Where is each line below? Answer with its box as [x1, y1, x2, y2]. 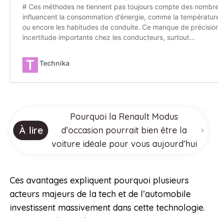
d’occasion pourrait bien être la [61, 125, 187, 136]
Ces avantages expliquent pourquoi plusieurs [10, 175, 189, 186]
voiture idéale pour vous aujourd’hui [51, 138, 197, 150]
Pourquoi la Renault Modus [70, 111, 179, 123]
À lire [19, 124, 43, 137]
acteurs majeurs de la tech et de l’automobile [10, 188, 191, 200]
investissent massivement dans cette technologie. [10, 202, 205, 214]
